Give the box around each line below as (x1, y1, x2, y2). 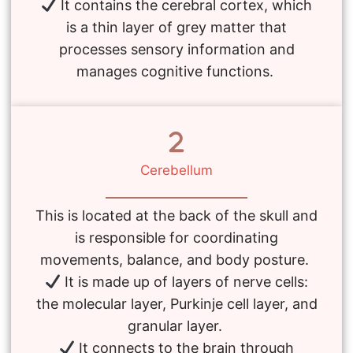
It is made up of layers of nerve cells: (61, 273, 309, 290)
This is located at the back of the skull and (35, 206, 318, 224)
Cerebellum (140, 162, 213, 178)
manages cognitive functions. (76, 62, 277, 80)
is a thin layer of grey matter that (66, 18, 287, 35)
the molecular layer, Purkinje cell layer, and (35, 295, 318, 312)
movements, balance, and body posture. (40, 251, 313, 268)
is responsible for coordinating (75, 229, 278, 246)
